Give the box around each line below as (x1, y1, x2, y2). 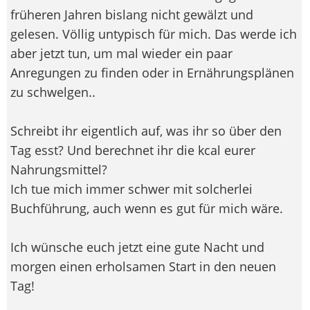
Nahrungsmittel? (10, 161, 107, 178)
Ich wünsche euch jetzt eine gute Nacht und (10, 238, 264, 255)
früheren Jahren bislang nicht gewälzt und (10, 6, 253, 23)
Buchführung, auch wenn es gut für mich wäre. (10, 199, 283, 217)
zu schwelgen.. (10, 83, 95, 100)
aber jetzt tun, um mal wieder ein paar (10, 44, 232, 62)
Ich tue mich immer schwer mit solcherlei (10, 180, 253, 197)
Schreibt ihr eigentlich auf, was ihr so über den (10, 122, 282, 139)
